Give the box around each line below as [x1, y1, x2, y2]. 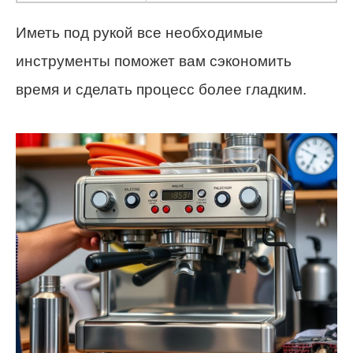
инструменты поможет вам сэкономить [16, 52, 292, 69]
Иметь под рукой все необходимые [16, 24, 263, 41]
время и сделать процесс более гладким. [16, 80, 307, 98]
